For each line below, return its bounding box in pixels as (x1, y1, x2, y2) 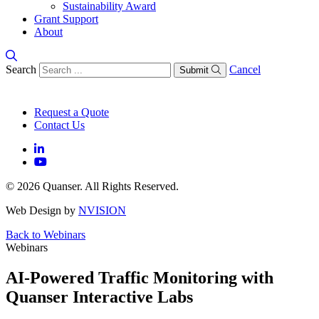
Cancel (229, 63, 261, 75)
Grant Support (34, 13, 98, 25)
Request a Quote (34, 106, 109, 118)
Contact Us (34, 119, 85, 131)
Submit (179, 65, 209, 75)
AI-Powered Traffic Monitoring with (6, 268, 273, 287)
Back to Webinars (6, 229, 85, 241)
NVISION (78, 204, 126, 216)
